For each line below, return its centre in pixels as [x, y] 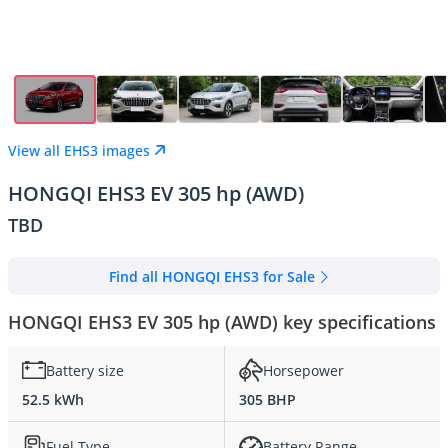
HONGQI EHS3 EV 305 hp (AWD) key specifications [222, 322]
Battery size [85, 370]
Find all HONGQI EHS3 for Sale [212, 276]
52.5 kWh [53, 400]
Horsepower [303, 370]
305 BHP [267, 400]
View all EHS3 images [79, 150]
